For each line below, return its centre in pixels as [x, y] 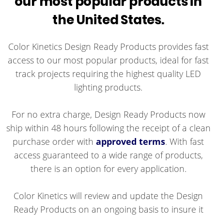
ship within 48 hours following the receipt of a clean [108, 128]
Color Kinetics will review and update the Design [108, 196]
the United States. [108, 20]
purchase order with [54, 141]
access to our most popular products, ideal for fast [108, 60]
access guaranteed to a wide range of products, [108, 155]
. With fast [185, 141]
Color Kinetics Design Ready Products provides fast [108, 46]
